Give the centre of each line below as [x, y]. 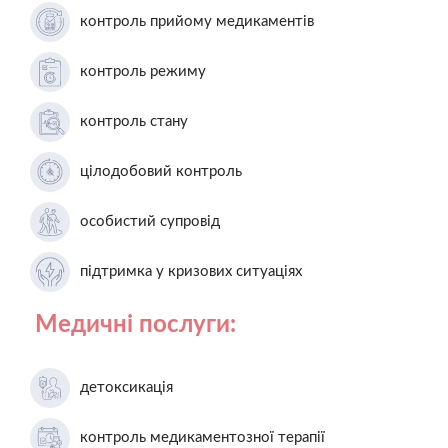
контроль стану [134, 121]
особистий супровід [150, 221]
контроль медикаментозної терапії [202, 437]
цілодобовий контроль [161, 171]
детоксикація [126, 387]
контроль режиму [143, 71]
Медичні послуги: [135, 324]
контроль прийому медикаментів [197, 21]
